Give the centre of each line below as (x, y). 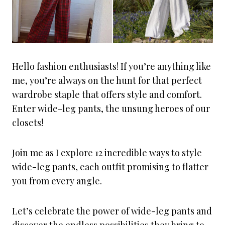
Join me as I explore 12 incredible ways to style (107, 153)
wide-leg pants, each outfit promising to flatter (110, 167)
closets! (28, 123)
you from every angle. (57, 181)
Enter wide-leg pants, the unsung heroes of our (111, 108)
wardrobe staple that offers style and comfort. (107, 94)
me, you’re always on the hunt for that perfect (107, 80)
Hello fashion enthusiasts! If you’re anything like (111, 66)
